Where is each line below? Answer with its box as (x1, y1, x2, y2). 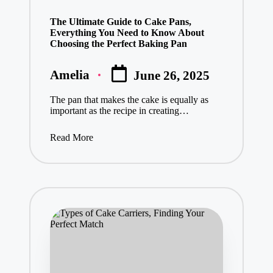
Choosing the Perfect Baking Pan (49, 38, 187, 49)
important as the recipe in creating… (49, 105, 189, 116)
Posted (49, 73, 85, 88)
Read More (49, 132, 93, 143)
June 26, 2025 (133, 68, 210, 83)
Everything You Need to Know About (49, 27, 204, 38)
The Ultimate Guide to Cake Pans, (49, 16, 191, 27)
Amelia (49, 67, 90, 82)
